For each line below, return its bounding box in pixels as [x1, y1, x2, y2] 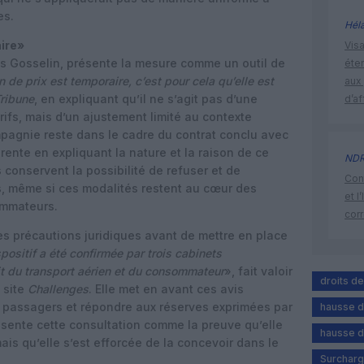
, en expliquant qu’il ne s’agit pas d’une [34, 92, 258, 106]
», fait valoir [224, 264, 292, 278]
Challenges [28, 282, 89, 296]
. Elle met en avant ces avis [89, 282, 244, 296]
